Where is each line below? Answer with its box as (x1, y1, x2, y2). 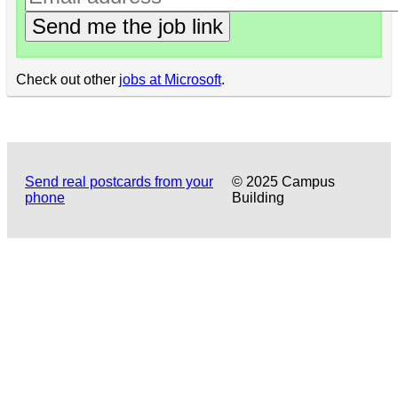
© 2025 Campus (231, 174, 335, 190)
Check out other (15, 71, 119, 87)
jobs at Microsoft (118, 71, 221, 87)
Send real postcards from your (25, 174, 213, 190)
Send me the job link (31, 13, 223, 38)
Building (231, 190, 284, 206)
